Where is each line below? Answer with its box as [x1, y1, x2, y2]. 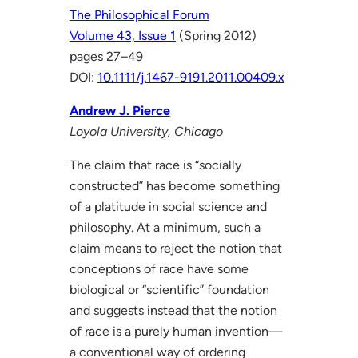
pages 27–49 [69, 48, 143, 64]
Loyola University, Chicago [69, 123, 223, 139]
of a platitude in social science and [69, 198, 267, 214]
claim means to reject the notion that [69, 240, 282, 256]
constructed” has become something [69, 177, 280, 193]
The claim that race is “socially [69, 157, 241, 173]
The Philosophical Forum [69, 6, 209, 22]
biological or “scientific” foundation [69, 281, 269, 297]
